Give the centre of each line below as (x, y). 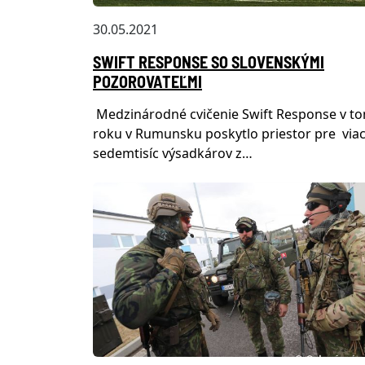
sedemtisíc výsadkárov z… (173, 153)
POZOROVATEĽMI (147, 81)
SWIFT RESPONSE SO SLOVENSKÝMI (209, 62)
